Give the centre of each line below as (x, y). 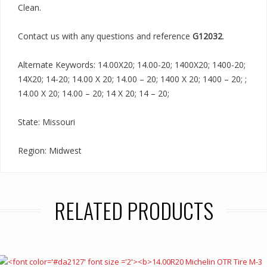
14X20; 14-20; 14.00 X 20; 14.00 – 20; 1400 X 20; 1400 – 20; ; (132, 79)
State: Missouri (46, 122)
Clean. (30, 7)
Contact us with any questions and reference (105, 36)
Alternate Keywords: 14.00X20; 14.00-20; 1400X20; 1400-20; (132, 65)
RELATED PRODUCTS (133, 210)
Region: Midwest (50, 150)
